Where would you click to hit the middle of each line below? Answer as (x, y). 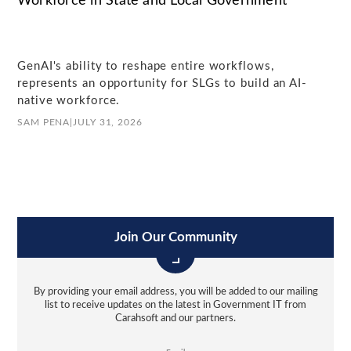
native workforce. (69, 101)
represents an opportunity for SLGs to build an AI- (162, 84)
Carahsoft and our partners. (175, 319)
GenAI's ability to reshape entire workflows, (146, 67)
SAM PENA (44, 123)
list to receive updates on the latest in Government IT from (175, 306)
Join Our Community (175, 237)
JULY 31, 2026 (108, 123)
